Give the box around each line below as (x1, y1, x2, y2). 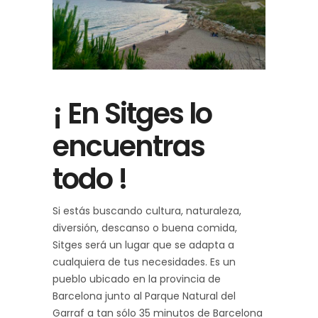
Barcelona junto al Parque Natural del (53, 288, 236, 303)
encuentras (53, 126, 204, 166)
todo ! (53, 158, 127, 199)
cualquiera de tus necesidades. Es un (53, 254, 236, 269)
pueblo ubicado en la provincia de (53, 271, 221, 286)
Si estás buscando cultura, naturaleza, (53, 203, 241, 218)
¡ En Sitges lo (53, 93, 212, 133)
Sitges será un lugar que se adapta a (53, 237, 234, 252)
